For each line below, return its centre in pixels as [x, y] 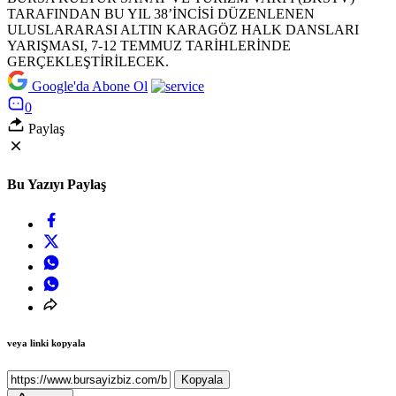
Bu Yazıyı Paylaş [57, 185]
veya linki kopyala [46, 343]
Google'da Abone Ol [90, 86]
